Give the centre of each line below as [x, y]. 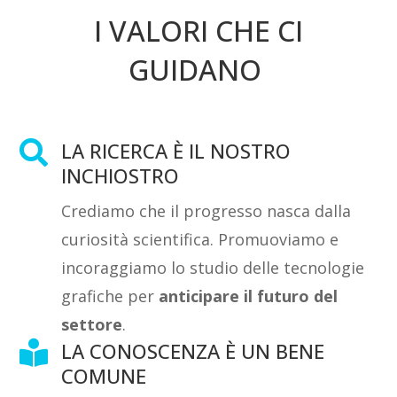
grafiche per [110, 296]
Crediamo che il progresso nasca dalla [206, 210]
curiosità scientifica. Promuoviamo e [200, 239]
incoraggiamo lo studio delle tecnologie [213, 267]
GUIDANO [198, 69]
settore [92, 324]
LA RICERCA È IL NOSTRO [176, 150]
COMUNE [104, 375]
